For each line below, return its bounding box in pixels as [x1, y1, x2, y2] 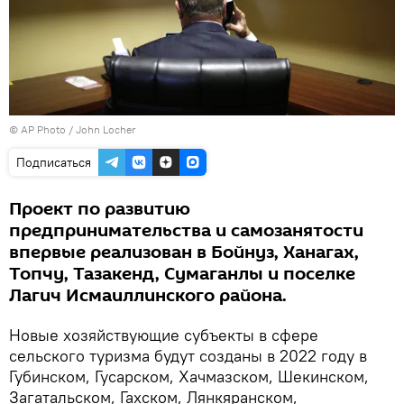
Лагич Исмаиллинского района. [9, 282, 287, 308]
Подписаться [16, 153, 91, 170]
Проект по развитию [9, 196, 190, 222]
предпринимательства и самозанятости [9, 217, 363, 243]
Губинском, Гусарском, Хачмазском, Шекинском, [9, 365, 369, 387]
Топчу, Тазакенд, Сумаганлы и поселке [9, 261, 355, 287]
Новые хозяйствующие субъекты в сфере [9, 324, 318, 345]
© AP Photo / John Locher [9, 122, 136, 136]
